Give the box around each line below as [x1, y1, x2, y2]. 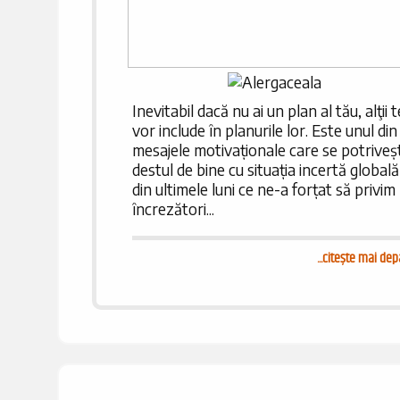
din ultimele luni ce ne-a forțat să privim [131, 179, 396, 199]
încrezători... [131, 199, 214, 219]
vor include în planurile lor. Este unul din [131, 121, 397, 140]
